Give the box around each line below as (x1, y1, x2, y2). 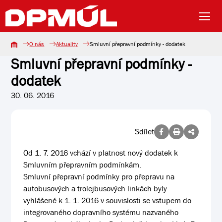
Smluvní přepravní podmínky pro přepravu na (23, 171, 175, 182)
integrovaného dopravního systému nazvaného (23, 207, 179, 218)
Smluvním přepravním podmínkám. (23, 160, 142, 170)
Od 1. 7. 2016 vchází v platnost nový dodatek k (23, 148, 178, 158)
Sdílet (134, 126, 154, 137)
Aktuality (56, 40, 78, 48)
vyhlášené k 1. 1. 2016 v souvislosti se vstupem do (23, 195, 192, 206)
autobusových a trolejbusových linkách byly (23, 183, 167, 194)
